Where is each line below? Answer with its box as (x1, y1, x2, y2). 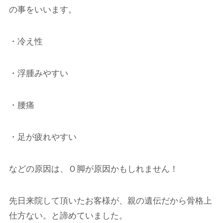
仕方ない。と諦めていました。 (8, 211, 127, 221)
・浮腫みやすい (8, 68, 68, 78)
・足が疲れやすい (8, 132, 77, 142)
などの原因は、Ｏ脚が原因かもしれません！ (8, 164, 178, 174)
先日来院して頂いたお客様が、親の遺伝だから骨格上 (8, 196, 212, 206)
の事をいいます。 (8, 4, 77, 14)
